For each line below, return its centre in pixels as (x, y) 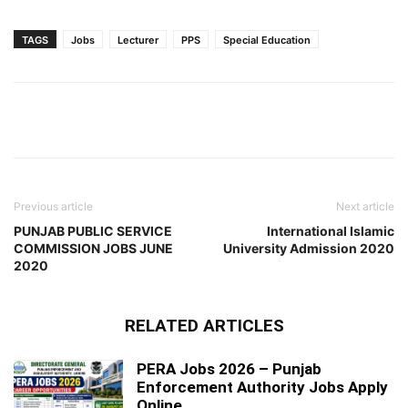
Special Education (267, 40)
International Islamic (331, 230)
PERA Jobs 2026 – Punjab (229, 368)
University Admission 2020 (309, 248)
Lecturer (138, 40)
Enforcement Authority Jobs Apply (262, 387)
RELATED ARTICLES (204, 325)
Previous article (53, 206)
